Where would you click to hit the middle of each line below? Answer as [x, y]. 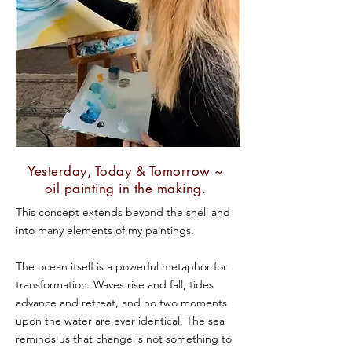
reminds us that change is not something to [124, 339]
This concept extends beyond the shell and [123, 212]
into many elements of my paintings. [105, 230]
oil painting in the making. [125, 189]
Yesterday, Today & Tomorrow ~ [125, 171]
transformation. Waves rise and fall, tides [115, 284]
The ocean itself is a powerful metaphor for [121, 266]
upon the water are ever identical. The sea [120, 321]
